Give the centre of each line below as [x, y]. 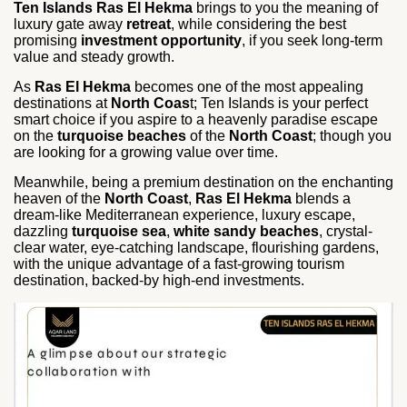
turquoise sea [119, 231]
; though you [352, 135]
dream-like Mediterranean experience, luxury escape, [184, 214]
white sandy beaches [246, 231]
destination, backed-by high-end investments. [159, 280]
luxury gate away [70, 24]
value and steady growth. [94, 56]
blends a [321, 198]
